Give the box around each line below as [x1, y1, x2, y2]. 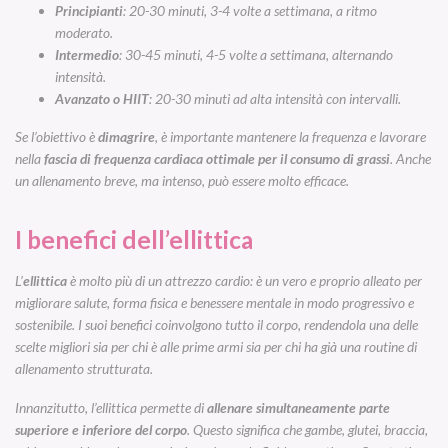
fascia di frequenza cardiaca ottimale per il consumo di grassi [44, 150, 390, 168]
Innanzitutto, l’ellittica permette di [15, 398, 207, 416]
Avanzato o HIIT [55, 90, 149, 108]
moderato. [55, 24, 113, 42]
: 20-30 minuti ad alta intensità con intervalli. [149, 90, 401, 108]
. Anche [390, 150, 431, 168]
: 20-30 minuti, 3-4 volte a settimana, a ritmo [123, 2, 377, 20]
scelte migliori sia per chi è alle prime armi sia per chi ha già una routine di [15, 338, 417, 356]
